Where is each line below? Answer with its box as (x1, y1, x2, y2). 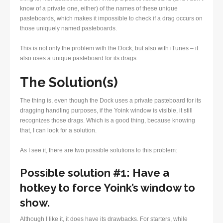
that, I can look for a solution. (20, 127, 97, 134)
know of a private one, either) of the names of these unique (20, 5, 178, 12)
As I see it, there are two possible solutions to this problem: (20, 147, 177, 154)
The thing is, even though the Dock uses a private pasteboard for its (20, 97, 201, 105)
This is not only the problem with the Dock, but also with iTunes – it (20, 45, 198, 52)
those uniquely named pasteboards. (20, 25, 117, 32)
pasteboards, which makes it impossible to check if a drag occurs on (20, 15, 203, 22)
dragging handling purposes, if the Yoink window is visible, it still (20, 107, 193, 114)
